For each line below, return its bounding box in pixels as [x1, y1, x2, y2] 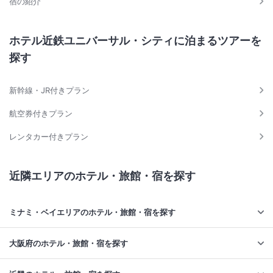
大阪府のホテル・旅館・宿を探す [9, 238, 128, 248]
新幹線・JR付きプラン [9, 85, 90, 95]
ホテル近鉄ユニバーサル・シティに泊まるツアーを [9, 34, 261, 47]
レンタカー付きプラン [9, 132, 88, 141]
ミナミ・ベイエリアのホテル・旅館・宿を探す [9, 207, 175, 217]
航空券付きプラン [9, 108, 73, 118]
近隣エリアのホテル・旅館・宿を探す [9, 169, 196, 182]
